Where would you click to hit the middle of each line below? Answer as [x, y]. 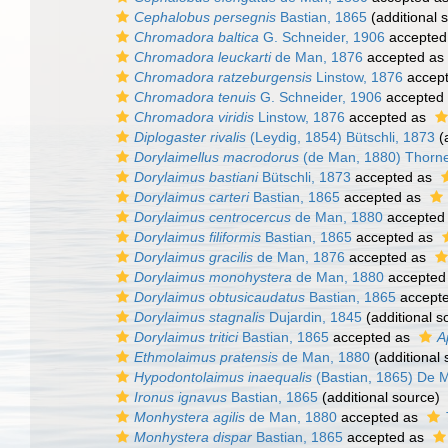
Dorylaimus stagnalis [199, 317]
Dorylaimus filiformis [197, 237]
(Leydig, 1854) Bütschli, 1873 [340, 137]
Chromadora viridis [194, 117]
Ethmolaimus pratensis [206, 357]
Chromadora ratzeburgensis [223, 77]
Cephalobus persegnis [205, 17]
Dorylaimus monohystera [213, 277]
